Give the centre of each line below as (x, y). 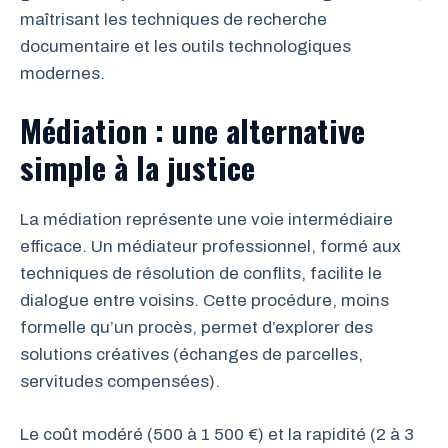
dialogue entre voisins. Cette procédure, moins (204, 300)
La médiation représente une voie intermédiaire (206, 219)
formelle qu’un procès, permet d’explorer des (196, 327)
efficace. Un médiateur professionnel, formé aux (210, 246)
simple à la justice (137, 167)
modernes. (62, 73)
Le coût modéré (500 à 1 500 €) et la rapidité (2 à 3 (217, 434)
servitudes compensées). (120, 381)
